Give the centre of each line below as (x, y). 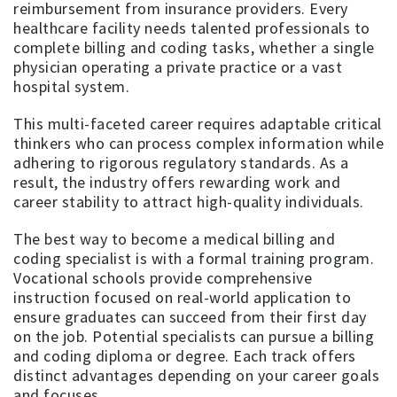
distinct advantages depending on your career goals (196, 375)
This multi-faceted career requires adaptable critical (198, 123)
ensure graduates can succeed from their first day (190, 316)
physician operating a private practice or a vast (178, 66)
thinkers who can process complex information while (198, 143)
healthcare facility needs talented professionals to (192, 27)
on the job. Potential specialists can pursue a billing (194, 336)
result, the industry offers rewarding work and (177, 182)
